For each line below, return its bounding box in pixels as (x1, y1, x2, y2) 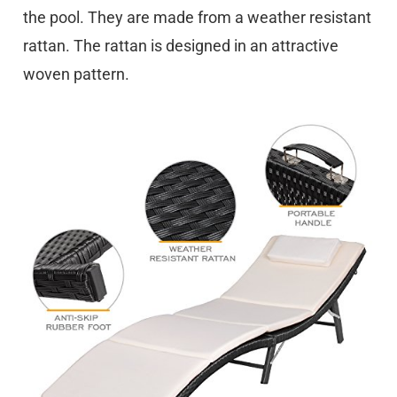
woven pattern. (23, 65, 129, 83)
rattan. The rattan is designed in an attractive (23, 36, 339, 55)
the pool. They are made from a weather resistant (23, 8, 371, 27)
